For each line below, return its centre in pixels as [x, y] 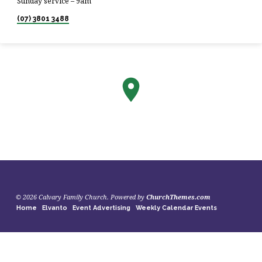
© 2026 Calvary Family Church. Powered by [81, 197]
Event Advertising [102, 208]
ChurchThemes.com [178, 197]
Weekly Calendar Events [176, 208]
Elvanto [55, 208]
